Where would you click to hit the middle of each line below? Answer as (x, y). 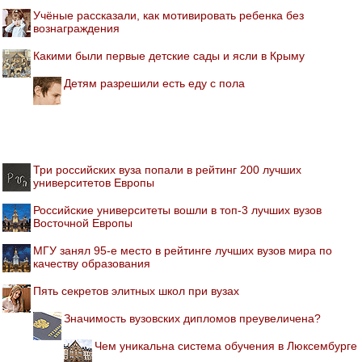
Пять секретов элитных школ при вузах (136, 290)
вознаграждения (76, 28)
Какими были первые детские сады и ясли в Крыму (169, 55)
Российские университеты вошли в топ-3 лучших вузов (177, 210)
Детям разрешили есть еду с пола (154, 83)
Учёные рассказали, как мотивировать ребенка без (168, 15)
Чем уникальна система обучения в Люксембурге (226, 345)
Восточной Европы (83, 223)
